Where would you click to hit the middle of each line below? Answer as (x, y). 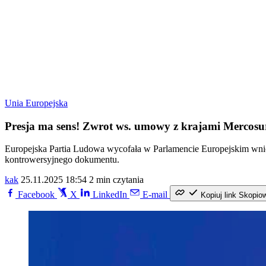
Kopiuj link (218, 195)
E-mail (155, 195)
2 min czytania (116, 180)
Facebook (36, 195)
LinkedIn (110, 195)
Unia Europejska (36, 103)
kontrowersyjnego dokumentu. (62, 160)
